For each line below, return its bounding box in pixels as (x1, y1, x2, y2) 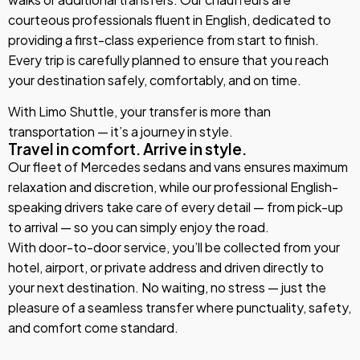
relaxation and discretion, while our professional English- (8, 178, 338, 196)
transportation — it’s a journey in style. (8, 123, 233, 141)
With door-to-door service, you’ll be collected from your (8, 239, 340, 256)
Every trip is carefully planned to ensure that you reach (8, 51, 329, 68)
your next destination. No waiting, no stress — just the (8, 279, 326, 297)
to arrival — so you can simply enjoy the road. (8, 219, 269, 236)
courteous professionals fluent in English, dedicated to (8, 11, 331, 28)
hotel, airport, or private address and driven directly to (8, 259, 324, 276)
